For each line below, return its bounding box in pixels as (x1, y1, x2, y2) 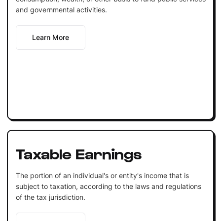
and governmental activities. (15, 5, 107, 14)
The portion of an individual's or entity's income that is (15, 171, 189, 180)
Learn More (32, 33, 69, 41)
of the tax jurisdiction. (15, 192, 85, 201)
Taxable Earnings (15, 144, 142, 162)
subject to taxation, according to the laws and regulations (15, 182, 201, 190)
